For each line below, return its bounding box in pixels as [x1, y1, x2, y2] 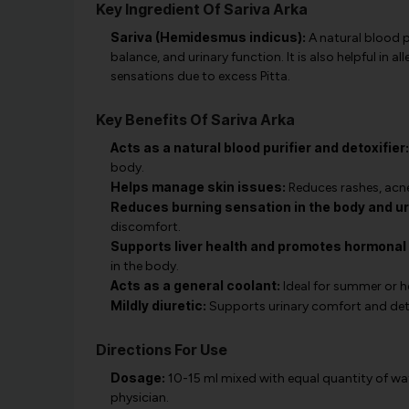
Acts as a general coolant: [110, 278, 280, 294]
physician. [110, 390, 169, 406]
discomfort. [110, 219, 181, 236]
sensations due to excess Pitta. [110, 68, 290, 85]
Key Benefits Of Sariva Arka [95, 110, 295, 130]
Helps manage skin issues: [110, 179, 286, 195]
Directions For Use [95, 341, 227, 360]
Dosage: [110, 370, 165, 386]
